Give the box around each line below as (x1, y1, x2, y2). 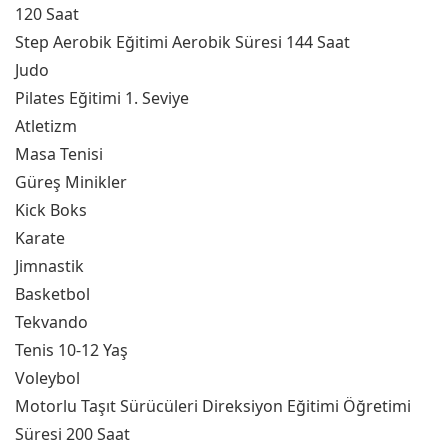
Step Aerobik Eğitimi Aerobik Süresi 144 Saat (15, 31, 350, 53)
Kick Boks (15, 199, 87, 221)
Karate (15, 227, 65, 249)
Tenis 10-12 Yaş (15, 339, 128, 361)
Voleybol (15, 367, 80, 389)
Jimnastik (15, 255, 84, 277)
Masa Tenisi (15, 143, 103, 165)
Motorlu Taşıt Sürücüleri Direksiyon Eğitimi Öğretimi (15, 395, 411, 417)
